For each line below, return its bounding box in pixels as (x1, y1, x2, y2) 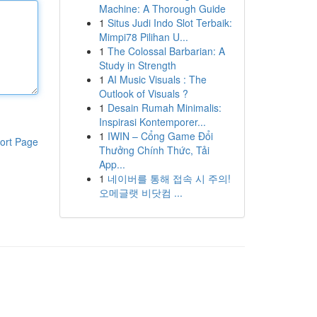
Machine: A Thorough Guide (98, 1, 226, 16)
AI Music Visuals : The (107, 72, 207, 86)
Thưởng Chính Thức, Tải (98, 143, 209, 157)
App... (98, 157, 125, 171)
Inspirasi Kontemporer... (98, 115, 206, 129)
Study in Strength (98, 58, 176, 72)
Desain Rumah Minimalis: (107, 100, 221, 115)
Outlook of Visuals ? (98, 86, 188, 100)
